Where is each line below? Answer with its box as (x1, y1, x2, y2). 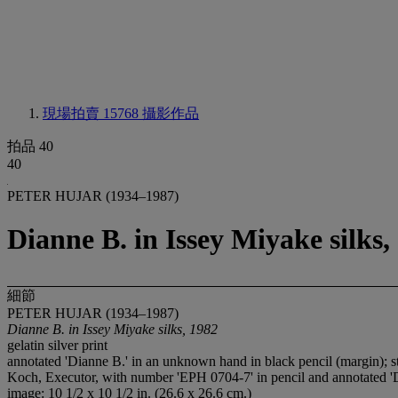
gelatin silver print (7, 337, 107, 353)
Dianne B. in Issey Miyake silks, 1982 (7, 321, 218, 337)
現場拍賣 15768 (43, 106, 142, 121)
